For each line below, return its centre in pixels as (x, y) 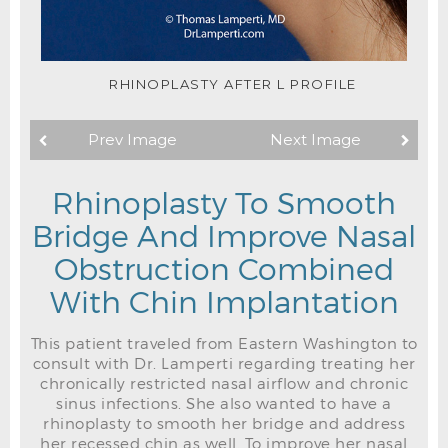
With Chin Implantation (224, 300)
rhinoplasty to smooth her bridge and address (224, 422)
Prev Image (132, 139)
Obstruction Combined (224, 267)
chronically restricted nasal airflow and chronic (224, 382)
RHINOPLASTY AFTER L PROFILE (233, 83)
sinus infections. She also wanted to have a (224, 402)
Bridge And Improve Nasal (224, 234)
